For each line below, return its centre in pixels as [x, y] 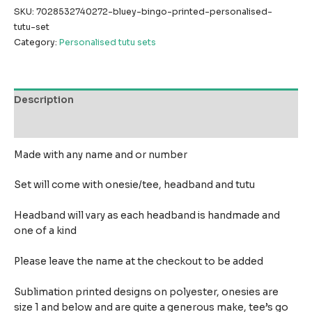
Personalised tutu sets [108, 42]
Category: [37, 42]
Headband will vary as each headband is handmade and [147, 216]
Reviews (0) [44, 125]
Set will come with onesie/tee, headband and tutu [134, 185]
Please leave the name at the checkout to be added [141, 262]
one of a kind [48, 231]
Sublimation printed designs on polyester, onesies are [146, 292]
